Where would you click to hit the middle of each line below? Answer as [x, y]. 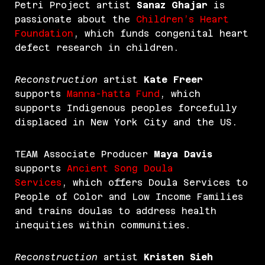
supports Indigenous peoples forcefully [126, 108]
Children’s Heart [182, 20]
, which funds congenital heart [161, 34]
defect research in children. [100, 48]
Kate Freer [173, 80]
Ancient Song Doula [120, 169]
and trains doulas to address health [116, 211]
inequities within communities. [103, 225]
